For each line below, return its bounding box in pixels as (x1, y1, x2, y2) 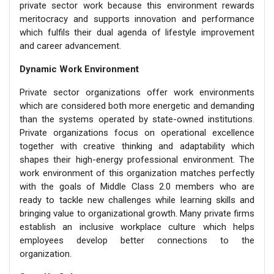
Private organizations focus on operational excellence (20, 127, 254, 138)
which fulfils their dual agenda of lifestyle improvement (20, 26, 254, 38)
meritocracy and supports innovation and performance (20, 13, 254, 24)
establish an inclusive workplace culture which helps (20, 221, 254, 232)
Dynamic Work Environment (20, 63, 139, 75)
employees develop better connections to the (20, 234, 254, 246)
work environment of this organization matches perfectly (20, 167, 254, 179)
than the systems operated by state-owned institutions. (20, 113, 254, 125)
